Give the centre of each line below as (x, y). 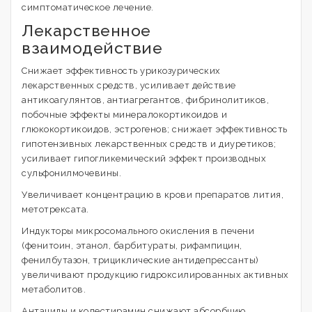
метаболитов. (54, 289)
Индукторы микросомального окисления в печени (138, 231)
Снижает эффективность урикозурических (121, 70)
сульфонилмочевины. (71, 173)
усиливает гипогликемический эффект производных (144, 158)
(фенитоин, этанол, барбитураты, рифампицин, (132, 245)
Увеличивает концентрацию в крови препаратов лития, (153, 194)
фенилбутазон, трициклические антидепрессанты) (140, 260)
